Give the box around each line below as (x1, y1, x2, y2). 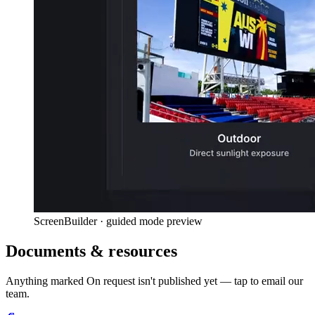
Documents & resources (6, 242, 177, 261)
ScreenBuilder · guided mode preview (34, 215, 202, 228)
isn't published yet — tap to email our (135, 275, 303, 288)
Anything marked (6, 275, 86, 288)
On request (86, 275, 135, 288)
